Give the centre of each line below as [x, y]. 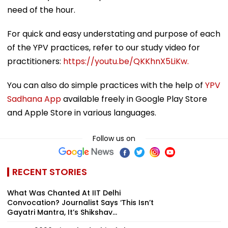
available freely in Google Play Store [134, 99]
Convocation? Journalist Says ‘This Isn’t [80, 202]
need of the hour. [41, 10]
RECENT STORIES [50, 172]
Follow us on [114, 138]
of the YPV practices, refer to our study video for [104, 47]
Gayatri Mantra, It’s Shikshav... [62, 212]
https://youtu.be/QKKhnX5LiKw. [126, 61]
